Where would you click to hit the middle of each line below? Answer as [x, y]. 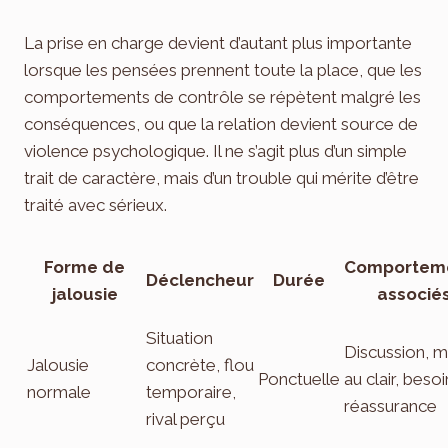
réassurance [390, 405]
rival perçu [185, 418]
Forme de [84, 266]
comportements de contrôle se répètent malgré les [222, 96]
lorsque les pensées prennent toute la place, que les [223, 69]
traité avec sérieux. [95, 204]
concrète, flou [200, 364]
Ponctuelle [299, 378]
